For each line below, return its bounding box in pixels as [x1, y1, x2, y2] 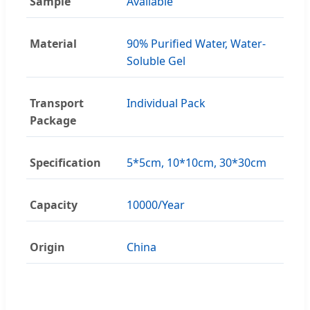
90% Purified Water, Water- [127, 35, 266, 51]
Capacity [30, 197, 77, 212]
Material [30, 35, 77, 51]
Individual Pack [127, 95, 206, 111]
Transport [30, 95, 84, 111]
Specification [30, 154, 101, 170]
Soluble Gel [127, 53, 185, 69]
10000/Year [127, 197, 185, 212]
